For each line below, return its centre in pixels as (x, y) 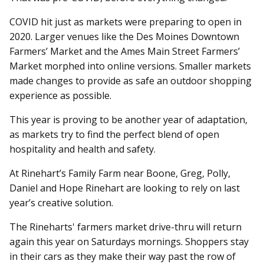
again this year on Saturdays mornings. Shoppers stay (129, 242)
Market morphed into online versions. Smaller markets (130, 66)
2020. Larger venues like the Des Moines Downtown (124, 37)
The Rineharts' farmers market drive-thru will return (126, 227)
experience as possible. (60, 96)
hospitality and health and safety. (82, 149)
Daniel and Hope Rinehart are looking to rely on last (125, 188)
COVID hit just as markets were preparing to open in (126, 22)
